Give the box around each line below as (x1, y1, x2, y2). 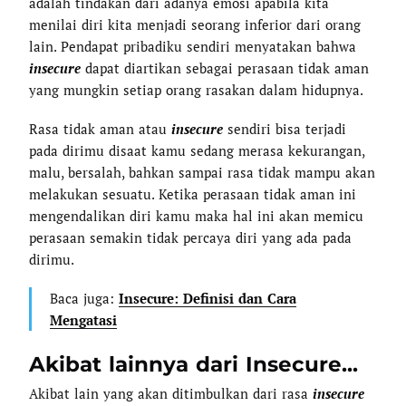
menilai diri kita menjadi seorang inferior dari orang (29, 14, 362, 34)
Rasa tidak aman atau (29, 119, 172, 138)
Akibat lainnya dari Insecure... (29, 351, 359, 377)
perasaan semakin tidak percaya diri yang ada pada (29, 227, 353, 246)
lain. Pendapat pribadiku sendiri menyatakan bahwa (29, 36, 357, 55)
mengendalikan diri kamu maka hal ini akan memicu (29, 206, 364, 225)
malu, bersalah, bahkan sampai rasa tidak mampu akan (29, 162, 376, 181)
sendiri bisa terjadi (227, 119, 347, 138)
